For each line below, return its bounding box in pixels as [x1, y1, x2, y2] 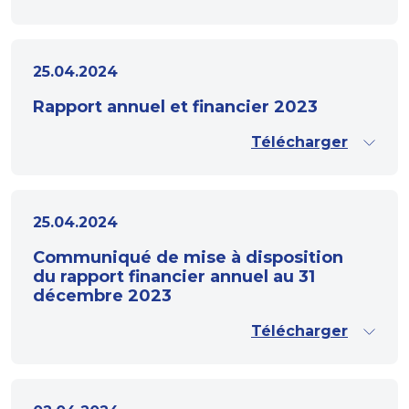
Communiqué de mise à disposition [33, 247, 343, 267]
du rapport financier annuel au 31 [33, 267, 315, 287]
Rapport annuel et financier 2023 [33, 97, 318, 117]
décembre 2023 [33, 286, 172, 306]
